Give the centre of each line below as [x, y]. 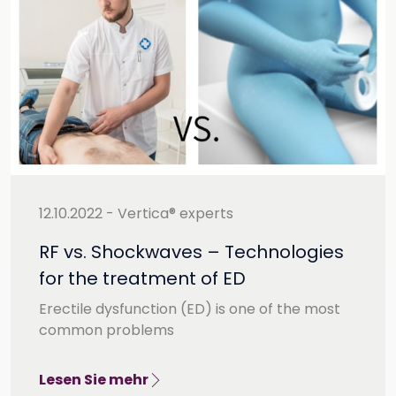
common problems [107, 330]
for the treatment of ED [142, 278]
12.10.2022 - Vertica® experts [136, 213]
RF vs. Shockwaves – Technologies [191, 252]
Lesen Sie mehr [94, 380]
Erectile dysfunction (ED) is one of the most [190, 309]
